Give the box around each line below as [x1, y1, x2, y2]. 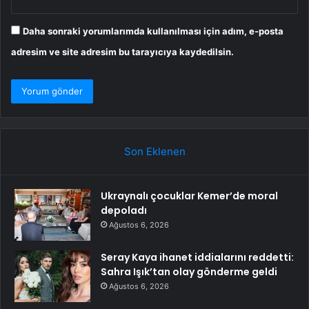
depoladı [101, 203, 147, 217]
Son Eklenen [123, 144, 186, 158]
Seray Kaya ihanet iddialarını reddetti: [101, 250, 294, 264]
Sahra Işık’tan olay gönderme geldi [101, 264, 277, 279]
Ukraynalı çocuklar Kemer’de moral [101, 188, 278, 203]
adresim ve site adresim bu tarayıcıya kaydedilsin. [11, 46, 234, 57]
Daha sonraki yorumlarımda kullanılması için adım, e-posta [23, 25, 283, 37]
